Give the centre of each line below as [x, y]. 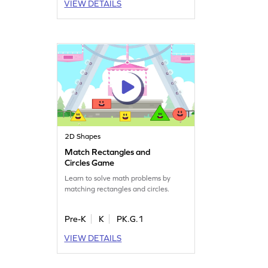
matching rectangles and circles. [117, 189]
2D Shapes [83, 136]
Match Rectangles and [108, 152]
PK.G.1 [130, 219]
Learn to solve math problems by [118, 178]
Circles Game [90, 162]
